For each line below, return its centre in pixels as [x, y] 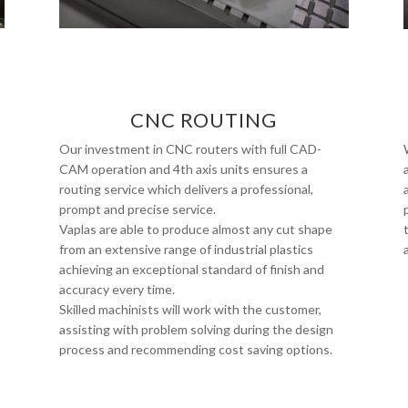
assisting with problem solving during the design [196, 329]
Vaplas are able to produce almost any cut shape [195, 229]
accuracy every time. [117, 289]
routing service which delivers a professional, [186, 189]
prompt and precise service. [137, 209]
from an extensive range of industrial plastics [186, 249]
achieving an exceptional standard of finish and [191, 269]
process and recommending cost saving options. [195, 349]
